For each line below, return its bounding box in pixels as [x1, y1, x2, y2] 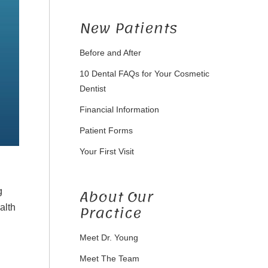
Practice [79, 200, 141, 226]
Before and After [79, 48, 141, 57]
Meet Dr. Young [79, 233, 138, 242]
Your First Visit [79, 147, 134, 156]
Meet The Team [79, 254, 139, 263]
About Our [79, 184, 153, 210]
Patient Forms [79, 126, 133, 135]
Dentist [79, 84, 106, 93]
